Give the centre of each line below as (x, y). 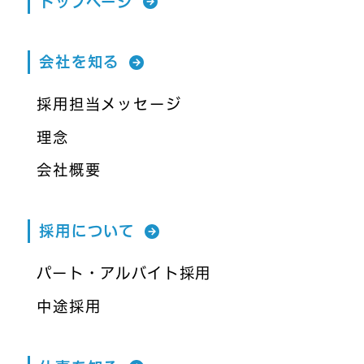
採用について (87, 231)
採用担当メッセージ (109, 104)
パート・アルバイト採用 (124, 273)
